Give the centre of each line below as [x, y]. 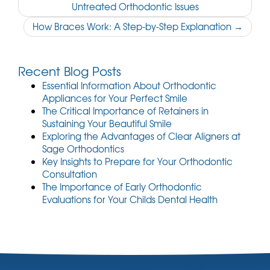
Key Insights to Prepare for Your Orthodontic [137, 162]
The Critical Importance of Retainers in [125, 111]
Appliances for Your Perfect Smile [115, 98]
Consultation [70, 174]
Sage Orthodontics [83, 149]
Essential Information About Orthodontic [129, 86]
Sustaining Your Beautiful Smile [107, 124]
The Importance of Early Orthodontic [122, 187]
